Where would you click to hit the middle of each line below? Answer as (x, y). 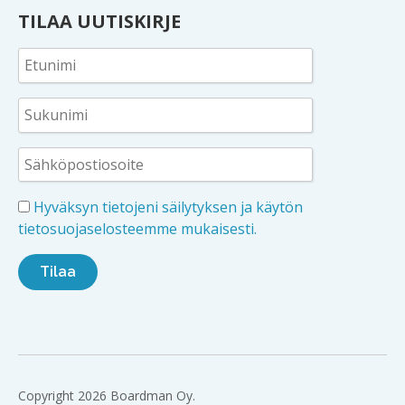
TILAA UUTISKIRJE (99, 21)
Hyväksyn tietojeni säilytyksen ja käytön (168, 207)
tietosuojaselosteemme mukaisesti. (137, 229)
